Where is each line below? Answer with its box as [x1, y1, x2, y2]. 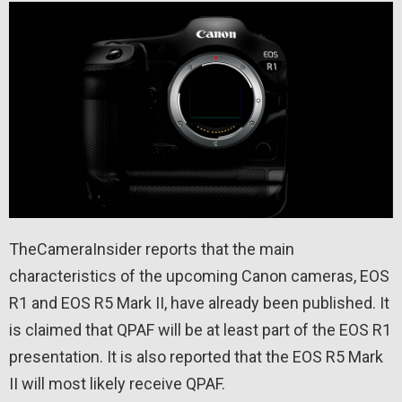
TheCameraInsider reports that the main [9, 239, 294, 258]
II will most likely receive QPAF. [9, 373, 225, 393]
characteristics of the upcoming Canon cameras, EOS [9, 266, 389, 285]
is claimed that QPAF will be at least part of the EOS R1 [9, 319, 391, 339]
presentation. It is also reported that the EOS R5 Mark [9, 346, 383, 366]
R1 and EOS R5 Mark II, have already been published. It [9, 293, 389, 312]
